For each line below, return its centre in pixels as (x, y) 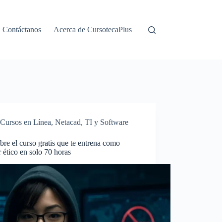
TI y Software (107, 122)
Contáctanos (22, 29)
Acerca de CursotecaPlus (93, 29)
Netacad (68, 122)
